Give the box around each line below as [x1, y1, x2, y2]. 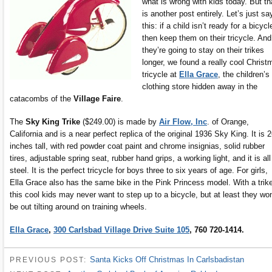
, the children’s [217, 69, 270, 79]
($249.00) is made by [80, 117, 159, 126]
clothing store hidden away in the [141, 81, 257, 91]
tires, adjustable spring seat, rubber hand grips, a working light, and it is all [10, 153, 271, 163]
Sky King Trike [25, 117, 80, 126]
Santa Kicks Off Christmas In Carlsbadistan [90, 254, 244, 264]
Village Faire [73, 93, 121, 103]
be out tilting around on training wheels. [10, 202, 147, 211]
